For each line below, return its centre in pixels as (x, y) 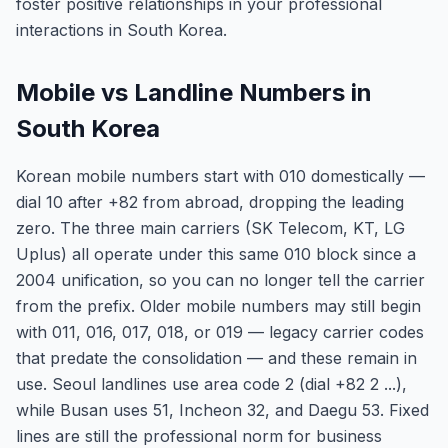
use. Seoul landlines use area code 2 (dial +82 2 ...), (211, 384)
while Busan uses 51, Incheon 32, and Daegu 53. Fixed (222, 410)
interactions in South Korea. (121, 30)
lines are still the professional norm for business (199, 436)
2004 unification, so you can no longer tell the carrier (220, 280)
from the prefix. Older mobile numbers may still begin (218, 306)
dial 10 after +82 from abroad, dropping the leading (210, 202)
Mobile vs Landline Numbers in (194, 92)
